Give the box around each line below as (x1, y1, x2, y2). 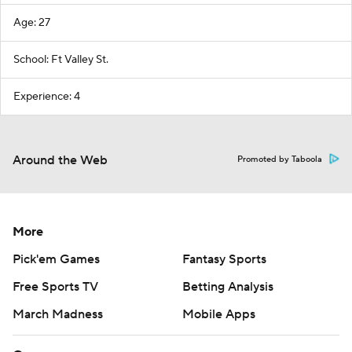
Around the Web (13, 152, 108, 168)
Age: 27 (13, 16, 50, 30)
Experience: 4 (13, 90, 80, 104)
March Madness (13, 306, 103, 322)
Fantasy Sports (182, 251, 266, 267)
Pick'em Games (13, 251, 100, 267)
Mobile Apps (182, 306, 255, 322)
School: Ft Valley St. (13, 53, 108, 67)
